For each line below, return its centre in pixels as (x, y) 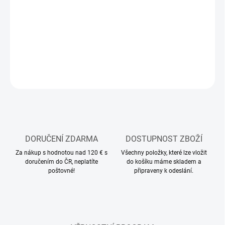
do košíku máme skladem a (164, 162)
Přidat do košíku (102, 41)
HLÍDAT (205, 77)
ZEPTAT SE (151, 77)
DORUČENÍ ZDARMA (61, 139)
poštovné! (61, 171)
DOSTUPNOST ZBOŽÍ (164, 139)
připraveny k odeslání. (164, 171)
